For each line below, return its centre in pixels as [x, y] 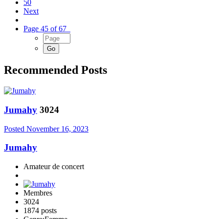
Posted [15, 129]
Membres [38, 193]
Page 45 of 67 [47, 29]
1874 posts [40, 211]
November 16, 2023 [57, 129]
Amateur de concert [54, 167]
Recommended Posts [55, 70]
